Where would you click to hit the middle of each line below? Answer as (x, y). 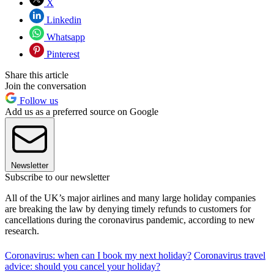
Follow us (38, 100)
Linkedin (63, 20)
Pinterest (62, 54)
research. (22, 231)
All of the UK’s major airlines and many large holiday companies (130, 198)
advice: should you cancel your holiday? (83, 266)
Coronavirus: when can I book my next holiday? (98, 255)
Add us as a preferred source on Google (82, 111)
